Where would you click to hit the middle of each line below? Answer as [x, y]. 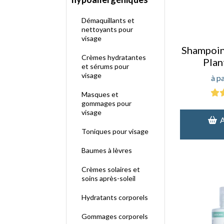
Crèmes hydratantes [114, 57]
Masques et [100, 94]
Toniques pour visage [115, 131]
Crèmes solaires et [111, 169]
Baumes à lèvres [107, 150]
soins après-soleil [108, 178]
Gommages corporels [115, 216]
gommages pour [106, 103]
